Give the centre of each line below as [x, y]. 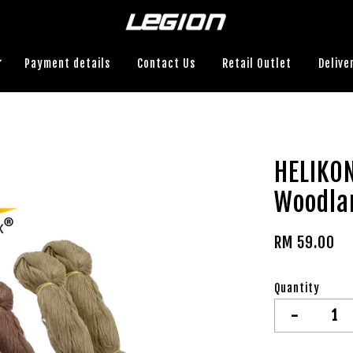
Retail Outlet [256, 63]
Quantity [297, 288]
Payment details [67, 63]
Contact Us [166, 63]
